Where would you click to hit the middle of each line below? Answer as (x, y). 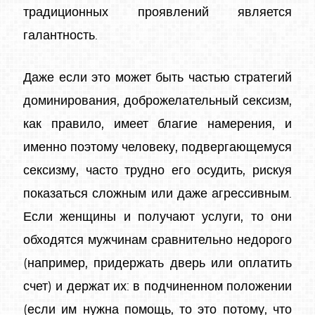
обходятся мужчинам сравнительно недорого (157, 241)
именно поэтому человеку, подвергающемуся (157, 148)
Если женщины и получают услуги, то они (157, 218)
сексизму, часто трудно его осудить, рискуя (157, 171)
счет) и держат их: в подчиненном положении (157, 287)
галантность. (60, 36)
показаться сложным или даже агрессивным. (157, 194)
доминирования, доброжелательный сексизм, (157, 102)
